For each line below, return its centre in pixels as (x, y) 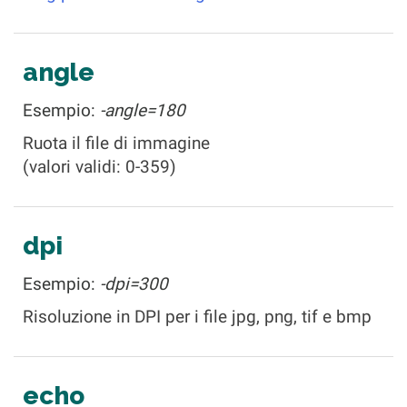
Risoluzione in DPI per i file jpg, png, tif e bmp (197, 317)
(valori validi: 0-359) (99, 167)
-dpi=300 (134, 284)
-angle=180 (143, 110)
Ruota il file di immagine (116, 143)
